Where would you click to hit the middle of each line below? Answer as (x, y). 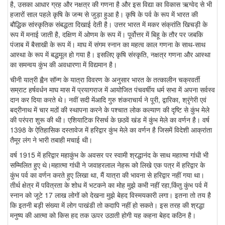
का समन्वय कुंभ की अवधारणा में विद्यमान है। (64, 64)
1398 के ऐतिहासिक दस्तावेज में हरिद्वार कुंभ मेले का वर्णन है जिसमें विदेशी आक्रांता (111, 129)
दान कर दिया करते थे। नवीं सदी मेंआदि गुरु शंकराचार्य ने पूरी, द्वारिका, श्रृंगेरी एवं (108, 99)
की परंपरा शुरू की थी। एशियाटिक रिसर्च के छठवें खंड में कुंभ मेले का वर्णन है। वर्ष (110, 119)
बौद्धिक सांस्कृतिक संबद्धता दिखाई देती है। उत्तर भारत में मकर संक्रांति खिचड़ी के (109, 24)
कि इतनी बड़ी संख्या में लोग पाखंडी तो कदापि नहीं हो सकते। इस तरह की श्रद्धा (107, 205)
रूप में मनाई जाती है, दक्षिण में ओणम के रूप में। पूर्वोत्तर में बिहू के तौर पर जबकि (106, 34)
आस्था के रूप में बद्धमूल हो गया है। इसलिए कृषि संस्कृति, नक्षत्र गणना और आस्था (110, 54)
